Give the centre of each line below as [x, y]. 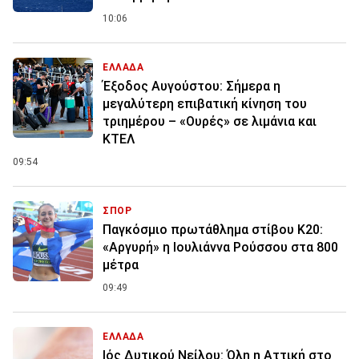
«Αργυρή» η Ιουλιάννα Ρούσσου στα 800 [220, 247]
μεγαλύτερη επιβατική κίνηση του [205, 103]
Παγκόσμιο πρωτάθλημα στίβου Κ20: [213, 229]
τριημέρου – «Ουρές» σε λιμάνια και [210, 121]
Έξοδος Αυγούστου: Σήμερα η [192, 86]
